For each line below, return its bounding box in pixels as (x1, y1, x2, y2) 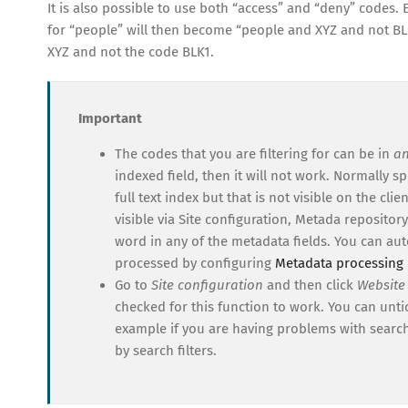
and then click (263, 276, 357, 293)
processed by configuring (115, 254, 275, 271)
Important (78, 109, 142, 127)
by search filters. (115, 342, 217, 359)
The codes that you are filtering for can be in (115, 145, 393, 162)
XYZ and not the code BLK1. (47, 43, 214, 60)
